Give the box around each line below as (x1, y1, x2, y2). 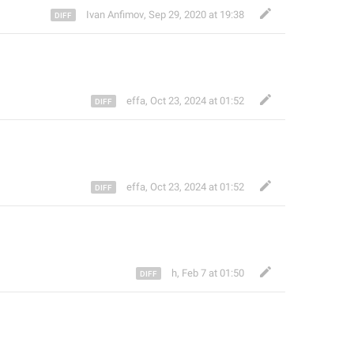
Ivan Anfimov (86, 9, 144, 21)
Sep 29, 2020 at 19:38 (149, 9, 244, 21)
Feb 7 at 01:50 (182, 267, 244, 279)
